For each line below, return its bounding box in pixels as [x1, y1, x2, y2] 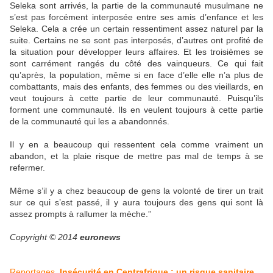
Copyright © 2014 [10, 232, 80, 243]
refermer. [10, 163, 45, 173]
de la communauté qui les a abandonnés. [10, 116, 169, 127]
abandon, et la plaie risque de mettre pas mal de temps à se [10, 151, 263, 161]
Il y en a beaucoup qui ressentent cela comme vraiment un [10, 140, 263, 150]
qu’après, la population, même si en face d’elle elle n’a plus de [10, 70, 263, 80]
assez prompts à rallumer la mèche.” [10, 209, 151, 219]
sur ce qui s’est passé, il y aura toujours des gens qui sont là [10, 197, 263, 208]
